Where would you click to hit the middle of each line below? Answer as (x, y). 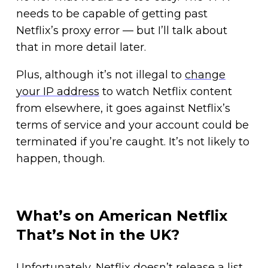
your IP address (57, 91)
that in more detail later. (81, 47)
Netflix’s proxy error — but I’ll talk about (121, 30)
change (205, 74)
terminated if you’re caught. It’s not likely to (133, 141)
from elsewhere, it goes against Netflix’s (123, 108)
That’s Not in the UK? (98, 234)
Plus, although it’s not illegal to (100, 74)
